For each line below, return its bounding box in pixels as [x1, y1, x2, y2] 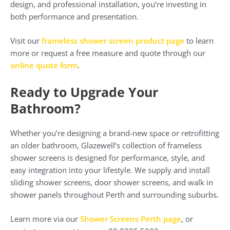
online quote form [10, 60, 78, 71]
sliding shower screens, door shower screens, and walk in [10, 177, 213, 187]
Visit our [10, 35, 42, 46]
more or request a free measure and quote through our [10, 48, 205, 59]
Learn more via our [10, 214, 80, 224]
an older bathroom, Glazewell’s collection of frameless [10, 140, 202, 150]
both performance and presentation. [10, 11, 139, 22]
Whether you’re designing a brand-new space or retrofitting [10, 127, 219, 138]
